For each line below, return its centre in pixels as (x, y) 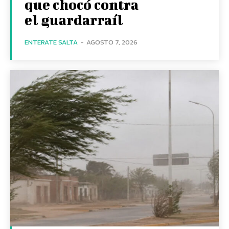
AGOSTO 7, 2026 (112, 42)
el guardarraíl (74, 19)
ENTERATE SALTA (51, 42)
